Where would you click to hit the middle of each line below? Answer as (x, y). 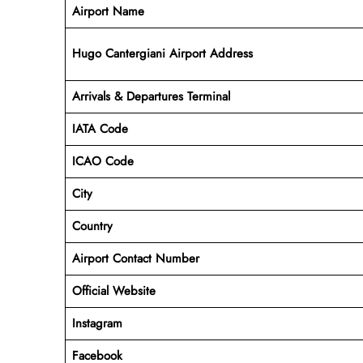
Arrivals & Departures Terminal (151, 96)
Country (92, 226)
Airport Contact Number (135, 258)
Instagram (97, 323)
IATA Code (100, 128)
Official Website (115, 290)
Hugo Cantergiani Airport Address (162, 53)
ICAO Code (102, 161)
